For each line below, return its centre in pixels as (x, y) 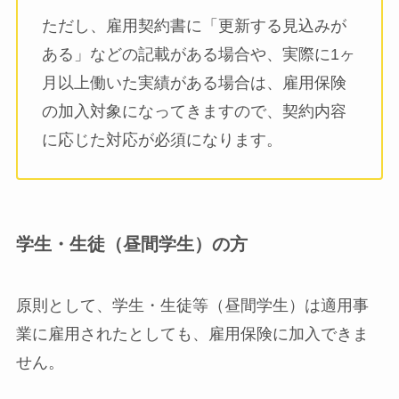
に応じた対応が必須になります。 (162, 139)
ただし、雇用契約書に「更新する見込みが (194, 25)
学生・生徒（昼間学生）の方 (131, 244)
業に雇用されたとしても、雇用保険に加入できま (192, 334)
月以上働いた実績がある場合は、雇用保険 (194, 82)
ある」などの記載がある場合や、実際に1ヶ (198, 54)
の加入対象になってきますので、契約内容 (194, 111)
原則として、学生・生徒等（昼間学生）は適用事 (192, 306)
